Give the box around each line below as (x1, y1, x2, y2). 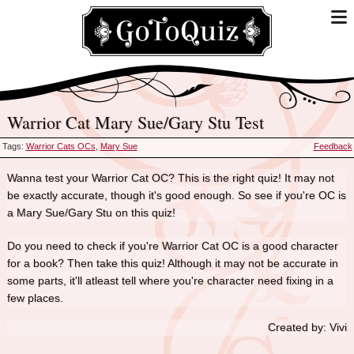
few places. (6, 291, 63, 304)
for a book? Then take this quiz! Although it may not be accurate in (6, 256, 338, 269)
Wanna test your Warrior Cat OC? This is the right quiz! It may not (6, 171, 334, 184)
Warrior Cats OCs (25, 141, 96, 151)
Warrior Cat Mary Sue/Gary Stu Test (21, 111, 264, 134)
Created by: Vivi (268, 320, 348, 333)
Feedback (313, 141, 352, 151)
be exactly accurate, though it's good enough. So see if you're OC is (6, 188, 346, 201)
